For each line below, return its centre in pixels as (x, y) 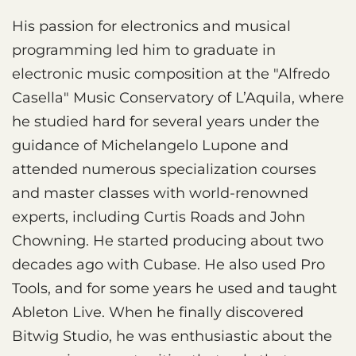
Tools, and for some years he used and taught (174, 288)
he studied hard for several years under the (166, 121)
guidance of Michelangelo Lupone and (150, 145)
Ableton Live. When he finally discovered (158, 312)
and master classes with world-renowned (160, 193)
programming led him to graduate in (144, 50)
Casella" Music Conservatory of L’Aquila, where (178, 97)
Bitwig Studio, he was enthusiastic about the (172, 336)
